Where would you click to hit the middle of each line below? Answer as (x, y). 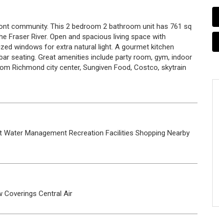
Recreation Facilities (101, 133)
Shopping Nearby (163, 133)
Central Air (55, 194)
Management (46, 133)
